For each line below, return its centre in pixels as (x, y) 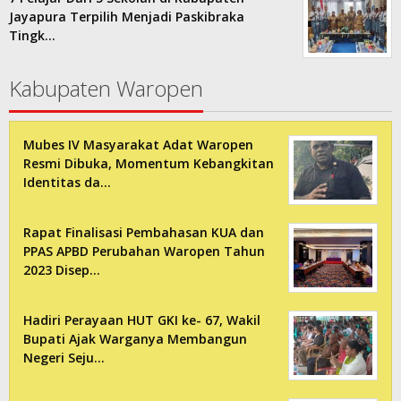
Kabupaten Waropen (106, 89)
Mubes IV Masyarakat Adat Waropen (138, 145)
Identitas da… (67, 183)
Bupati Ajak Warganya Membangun (135, 339)
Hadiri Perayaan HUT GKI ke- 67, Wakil (142, 320)
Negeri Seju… (64, 358)
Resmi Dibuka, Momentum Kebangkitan (149, 164)
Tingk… (32, 36)
